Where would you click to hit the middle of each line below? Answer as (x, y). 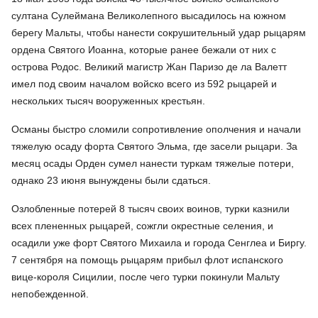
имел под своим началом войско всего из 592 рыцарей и (144, 83)
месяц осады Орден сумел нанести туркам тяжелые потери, (153, 163)
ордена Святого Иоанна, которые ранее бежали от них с (144, 49)
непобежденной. (50, 294)
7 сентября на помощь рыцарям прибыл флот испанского (147, 259)
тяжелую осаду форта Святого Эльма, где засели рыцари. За (154, 146)
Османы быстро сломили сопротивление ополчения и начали (156, 129)
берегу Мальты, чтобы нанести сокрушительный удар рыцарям (159, 32)
